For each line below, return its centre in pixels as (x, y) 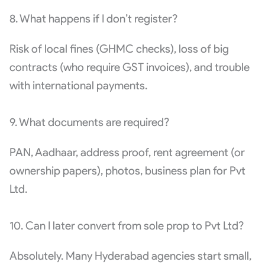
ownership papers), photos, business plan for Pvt (127, 171)
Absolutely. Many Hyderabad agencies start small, (130, 256)
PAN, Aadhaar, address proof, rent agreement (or (127, 153)
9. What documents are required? (89, 122)
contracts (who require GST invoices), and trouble (129, 67)
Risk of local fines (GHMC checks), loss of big (119, 49)
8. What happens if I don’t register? (93, 19)
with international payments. (78, 86)
